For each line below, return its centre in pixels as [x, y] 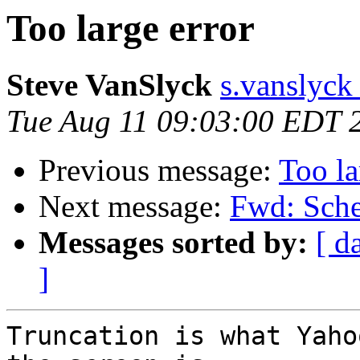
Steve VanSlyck [109, 85]
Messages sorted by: [173, 243]
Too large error [131, 28]
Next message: [134, 207]
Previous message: [159, 170]
